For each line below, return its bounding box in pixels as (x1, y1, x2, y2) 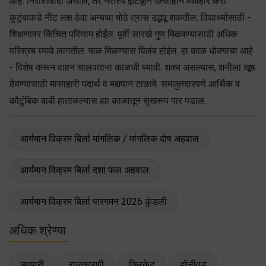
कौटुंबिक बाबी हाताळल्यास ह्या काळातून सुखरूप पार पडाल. (9, 94, 206, 106)
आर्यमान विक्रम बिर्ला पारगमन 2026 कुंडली (20, 195, 167, 207)
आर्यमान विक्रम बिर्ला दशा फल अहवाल (20, 164, 149, 176)
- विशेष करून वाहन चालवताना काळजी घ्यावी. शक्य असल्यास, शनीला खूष (9, 61, 255, 73)
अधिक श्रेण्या (9, 223, 66, 237)
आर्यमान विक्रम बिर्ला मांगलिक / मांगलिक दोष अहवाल (20, 132, 199, 144)
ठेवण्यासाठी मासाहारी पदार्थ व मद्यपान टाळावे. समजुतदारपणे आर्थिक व (9, 78, 240, 90)
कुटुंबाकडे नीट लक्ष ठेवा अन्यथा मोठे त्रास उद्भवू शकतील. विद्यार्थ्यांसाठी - (9, 11, 251, 23)
